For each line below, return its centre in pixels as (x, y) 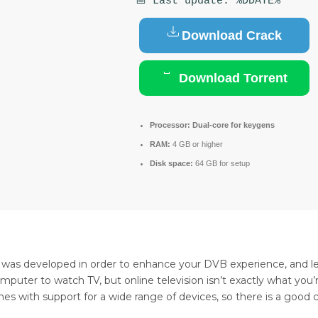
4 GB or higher (197, 144)
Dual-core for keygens (232, 125)
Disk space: (171, 163)
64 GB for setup (221, 163)
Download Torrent (231, 78)
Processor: (170, 125)
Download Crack (231, 35)
